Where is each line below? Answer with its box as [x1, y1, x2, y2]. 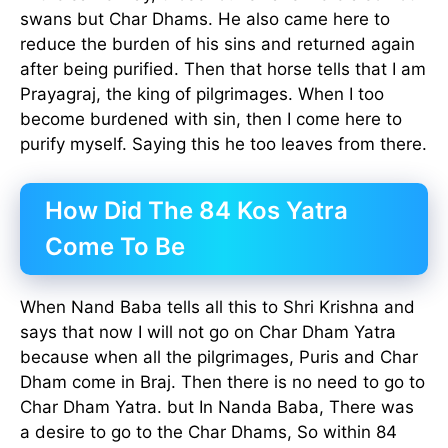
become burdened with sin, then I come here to [20, 109, 402, 130]
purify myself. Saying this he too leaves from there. [20, 134, 427, 155]
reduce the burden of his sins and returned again [20, 34, 415, 55]
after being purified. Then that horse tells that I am [20, 59, 426, 80]
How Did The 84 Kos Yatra [45, 195, 348, 225]
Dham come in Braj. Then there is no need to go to [20, 371, 425, 392]
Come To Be [45, 231, 185, 261]
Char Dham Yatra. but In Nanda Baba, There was [20, 396, 414, 417]
